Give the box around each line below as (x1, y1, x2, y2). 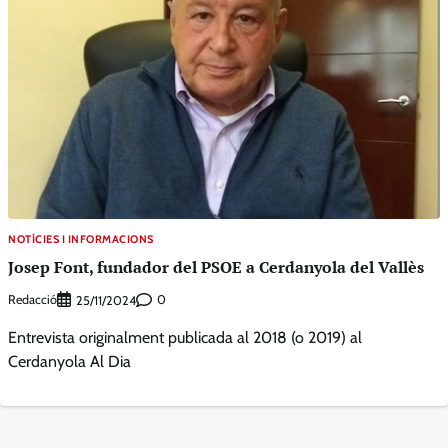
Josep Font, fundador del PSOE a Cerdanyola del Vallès (8, 256, 424, 279)
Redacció (8, 292, 57, 308)
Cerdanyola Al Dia (8, 351, 131, 371)
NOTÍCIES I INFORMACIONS (8, 232, 154, 246)
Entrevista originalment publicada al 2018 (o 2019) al (8, 327, 362, 347)
